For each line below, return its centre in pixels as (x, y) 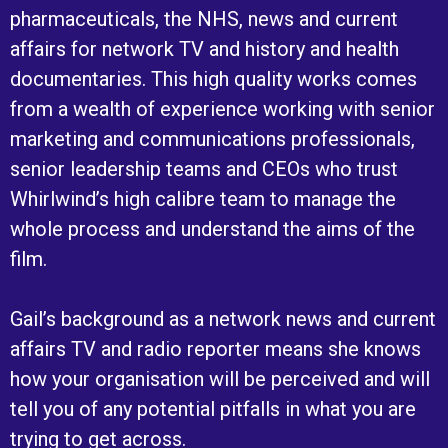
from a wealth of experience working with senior (222, 108)
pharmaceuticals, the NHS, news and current (204, 18)
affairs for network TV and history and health (204, 48)
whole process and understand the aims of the (212, 228)
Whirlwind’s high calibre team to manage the (203, 198)
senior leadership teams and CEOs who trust (204, 168)
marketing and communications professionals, (212, 138)
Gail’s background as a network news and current (223, 318)
